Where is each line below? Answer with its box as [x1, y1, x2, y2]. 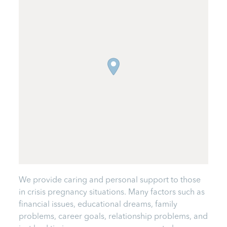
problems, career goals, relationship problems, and [19, 212, 208, 221]
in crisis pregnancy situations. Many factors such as [19, 188, 205, 197]
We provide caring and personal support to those [19, 176, 201, 184]
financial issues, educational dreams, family [19, 200, 178, 209]
